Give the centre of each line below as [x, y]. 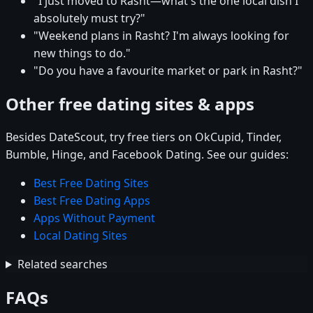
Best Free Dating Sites [91, 183]
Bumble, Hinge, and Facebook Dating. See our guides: [147, 155]
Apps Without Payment [94, 218]
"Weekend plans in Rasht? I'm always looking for [161, 36]
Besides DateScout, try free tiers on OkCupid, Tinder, [144, 137]
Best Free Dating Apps [92, 201]
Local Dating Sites [80, 236]
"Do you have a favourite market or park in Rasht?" [168, 71]
